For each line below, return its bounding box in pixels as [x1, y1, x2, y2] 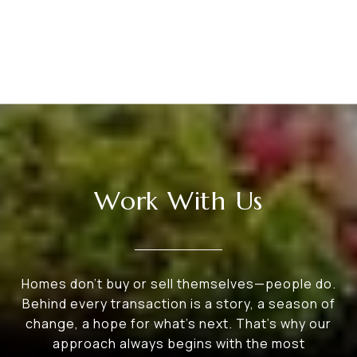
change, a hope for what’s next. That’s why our [25, 315, 331, 333]
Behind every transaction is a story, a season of [22, 295, 335, 313]
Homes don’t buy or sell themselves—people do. [21, 275, 336, 293]
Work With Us [94, 185, 263, 218]
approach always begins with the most [52, 335, 305, 353]
